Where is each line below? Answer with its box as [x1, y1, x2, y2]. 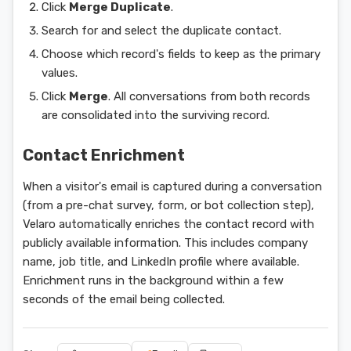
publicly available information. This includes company [23, 236, 308, 250]
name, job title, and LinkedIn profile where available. [23, 255, 299, 269]
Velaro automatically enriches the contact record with [23, 217, 314, 231]
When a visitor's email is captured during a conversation [23, 179, 322, 194]
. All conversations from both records [108, 89, 310, 103]
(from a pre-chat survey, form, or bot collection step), [23, 198, 314, 212]
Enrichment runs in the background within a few [23, 273, 284, 288]
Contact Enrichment [23, 146, 185, 165]
